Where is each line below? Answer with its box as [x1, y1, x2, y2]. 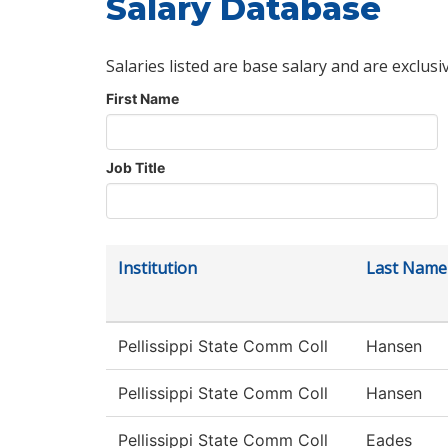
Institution [118, 257, 197, 280]
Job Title [106, 159, 165, 177]
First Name [106, 90, 179, 108]
